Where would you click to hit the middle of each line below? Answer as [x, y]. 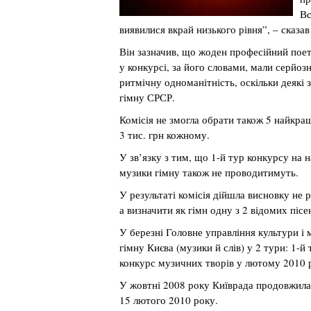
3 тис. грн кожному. [165, 135]
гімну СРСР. [147, 97]
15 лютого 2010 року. [169, 300]
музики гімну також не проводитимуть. [209, 172]
